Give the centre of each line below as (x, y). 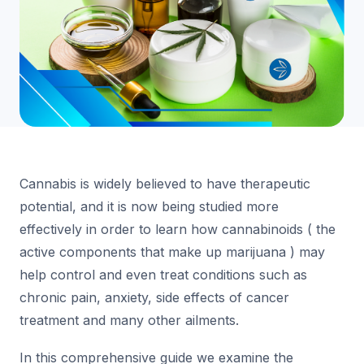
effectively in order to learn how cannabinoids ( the (178, 230)
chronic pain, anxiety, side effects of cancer (154, 298)
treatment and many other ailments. (129, 321)
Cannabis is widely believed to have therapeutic (165, 184)
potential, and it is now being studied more (149, 207)
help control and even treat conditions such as (163, 275)
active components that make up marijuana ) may (172, 252)
